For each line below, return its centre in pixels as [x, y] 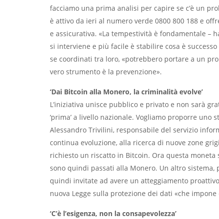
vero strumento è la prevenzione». [106, 72]
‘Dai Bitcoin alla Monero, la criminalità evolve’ [126, 92]
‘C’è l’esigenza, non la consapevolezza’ [113, 213]
